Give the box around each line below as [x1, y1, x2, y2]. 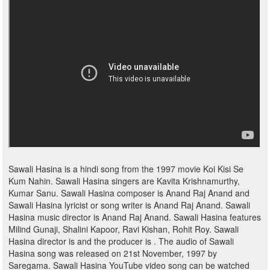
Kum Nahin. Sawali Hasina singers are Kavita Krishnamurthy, [8, 175, 240, 187]
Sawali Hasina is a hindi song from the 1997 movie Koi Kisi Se [8, 163, 244, 175]
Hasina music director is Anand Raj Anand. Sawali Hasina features [8, 211, 262, 223]
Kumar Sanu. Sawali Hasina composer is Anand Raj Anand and [8, 187, 250, 199]
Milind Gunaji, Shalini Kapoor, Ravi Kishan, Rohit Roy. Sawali [8, 223, 239, 235]
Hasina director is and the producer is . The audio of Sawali [8, 235, 234, 247]
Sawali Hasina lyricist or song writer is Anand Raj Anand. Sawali [8, 199, 251, 211]
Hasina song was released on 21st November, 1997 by [8, 247, 218, 259]
